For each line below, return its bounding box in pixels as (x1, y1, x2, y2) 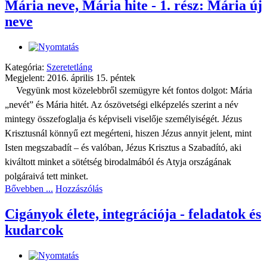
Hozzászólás (55, 183, 103, 194)
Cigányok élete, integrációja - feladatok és (5, 206, 261, 222)
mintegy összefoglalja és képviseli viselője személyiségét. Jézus (5, 113, 242, 124)
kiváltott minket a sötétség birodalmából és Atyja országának (5, 156, 231, 167)
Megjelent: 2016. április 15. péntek (5, 72, 135, 83)
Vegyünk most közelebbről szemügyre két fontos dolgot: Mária (15, 85, 252, 95)
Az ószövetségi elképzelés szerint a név (91, 99, 238, 110)
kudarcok (5, 222, 63, 238)
